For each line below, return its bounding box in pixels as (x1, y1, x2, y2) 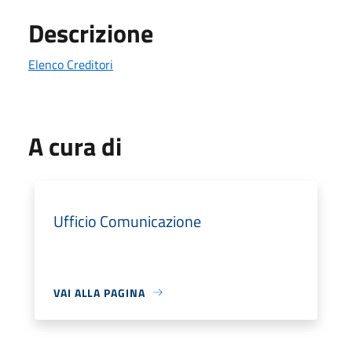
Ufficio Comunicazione (53, 208, 201, 233)
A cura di (28, 126, 122, 165)
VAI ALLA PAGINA (53, 284, 145, 301)
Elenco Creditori (28, 54, 113, 74)
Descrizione (28, 13, 153, 52)
